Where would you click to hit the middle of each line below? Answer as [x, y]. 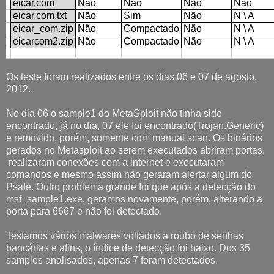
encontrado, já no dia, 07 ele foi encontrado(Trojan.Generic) [135, 125]
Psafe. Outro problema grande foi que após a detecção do [131, 187]
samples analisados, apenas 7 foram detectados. [112, 260]
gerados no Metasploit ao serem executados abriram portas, [135, 150]
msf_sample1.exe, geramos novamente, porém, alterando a [134, 199]
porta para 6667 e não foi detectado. [84, 211]
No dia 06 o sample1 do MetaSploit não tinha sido [114, 113]
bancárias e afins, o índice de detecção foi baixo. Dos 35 [128, 248]
